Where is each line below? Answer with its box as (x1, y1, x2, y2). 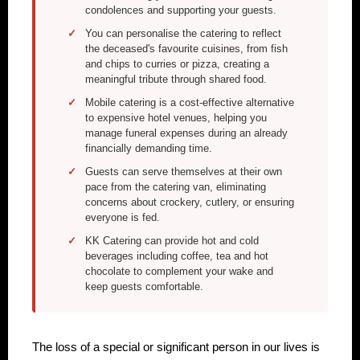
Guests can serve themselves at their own (85, 165, 282, 178)
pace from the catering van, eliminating (85, 180, 266, 193)
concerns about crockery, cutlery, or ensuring (85, 195, 294, 208)
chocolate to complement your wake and (85, 264, 273, 277)
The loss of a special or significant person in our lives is (32, 339, 320, 354)
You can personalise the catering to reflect (85, 27, 281, 39)
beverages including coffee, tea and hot (85, 249, 268, 262)
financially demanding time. (85, 141, 212, 154)
